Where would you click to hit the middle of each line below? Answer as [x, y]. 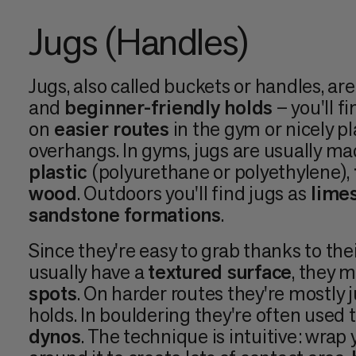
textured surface [220, 271]
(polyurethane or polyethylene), [222, 172]
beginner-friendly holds [168, 108]
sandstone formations [124, 215]
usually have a [88, 271]
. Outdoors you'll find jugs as [192, 193]
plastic [60, 172]
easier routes [109, 129]
